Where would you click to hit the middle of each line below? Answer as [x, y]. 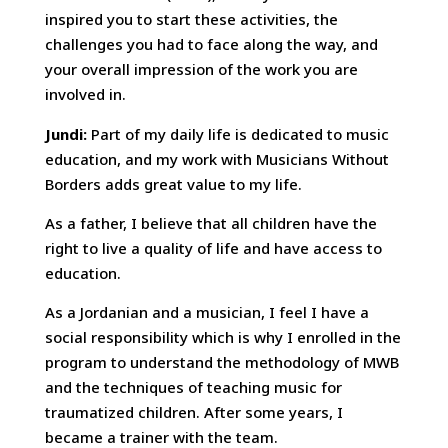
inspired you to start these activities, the [191, 19]
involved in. [85, 94]
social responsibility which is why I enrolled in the [222, 337]
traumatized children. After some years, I [193, 412]
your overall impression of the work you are [201, 69]
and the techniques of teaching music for [193, 387]
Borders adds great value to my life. [173, 183]
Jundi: [67, 133]
